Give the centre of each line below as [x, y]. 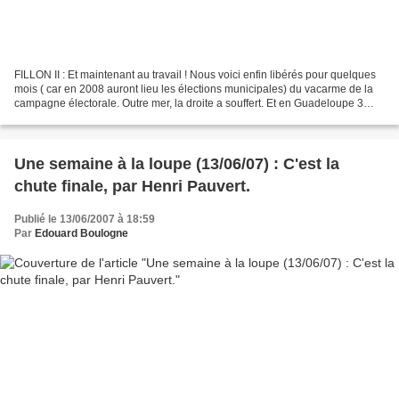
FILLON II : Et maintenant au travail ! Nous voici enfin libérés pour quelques [195, 74]
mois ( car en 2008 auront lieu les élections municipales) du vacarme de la [194, 89]
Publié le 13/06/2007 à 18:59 [85, 219]
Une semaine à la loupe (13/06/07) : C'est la [177, 163]
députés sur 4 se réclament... [84, 117]
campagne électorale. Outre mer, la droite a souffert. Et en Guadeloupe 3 [189, 103]
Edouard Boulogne [81, 233]
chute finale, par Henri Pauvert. [132, 186]
